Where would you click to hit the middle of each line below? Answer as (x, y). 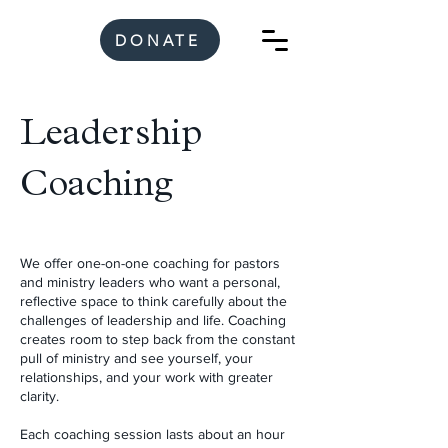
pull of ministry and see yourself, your (136, 358)
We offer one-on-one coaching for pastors (150, 263)
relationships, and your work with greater (146, 377)
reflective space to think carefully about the (153, 301)
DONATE (158, 40)
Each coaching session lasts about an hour (152, 434)
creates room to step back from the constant (157, 339)
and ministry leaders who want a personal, (150, 282)
